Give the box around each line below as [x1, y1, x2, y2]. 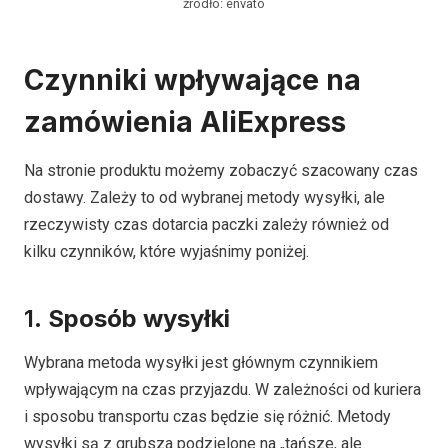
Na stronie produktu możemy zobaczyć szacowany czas [24, 160, 418, 180]
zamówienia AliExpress [24, 104, 346, 139]
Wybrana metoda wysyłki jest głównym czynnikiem [24, 352, 378, 372]
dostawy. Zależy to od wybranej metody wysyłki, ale [24, 187, 385, 207]
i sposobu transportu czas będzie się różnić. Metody [24, 406, 391, 426]
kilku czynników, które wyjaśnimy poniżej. [24, 241, 309, 261]
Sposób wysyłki [48, 303, 230, 333]
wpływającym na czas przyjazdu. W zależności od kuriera [24, 379, 421, 399]
